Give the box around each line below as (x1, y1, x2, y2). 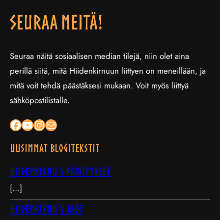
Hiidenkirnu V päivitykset (10, 165, 111, 177)
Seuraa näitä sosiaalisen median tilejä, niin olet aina (10, 50, 189, 62)
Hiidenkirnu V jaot (10, 203, 83, 215)
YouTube (21, 115, 27, 133)
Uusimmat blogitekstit (10, 142, 100, 154)
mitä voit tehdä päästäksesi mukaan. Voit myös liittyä (10, 80, 189, 91)
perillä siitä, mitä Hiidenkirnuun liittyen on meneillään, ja (10, 65, 206, 77)
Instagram (33, 115, 42, 133)
